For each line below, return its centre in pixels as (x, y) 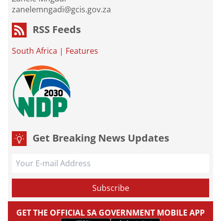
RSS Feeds (57, 30)
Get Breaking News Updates (101, 138)
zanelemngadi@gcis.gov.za (61, 10)
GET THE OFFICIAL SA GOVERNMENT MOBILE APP (110, 213)
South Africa (35, 51)
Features (82, 51)
